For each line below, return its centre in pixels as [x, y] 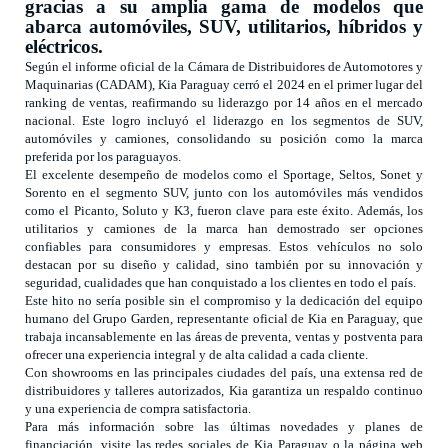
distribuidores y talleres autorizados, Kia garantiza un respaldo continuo [224, 391]
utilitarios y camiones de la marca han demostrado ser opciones [224, 229]
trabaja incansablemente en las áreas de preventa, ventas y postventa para [224, 337]
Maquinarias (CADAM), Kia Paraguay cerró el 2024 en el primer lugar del [224, 85]
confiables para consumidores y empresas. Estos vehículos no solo [224, 247]
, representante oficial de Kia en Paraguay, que [297, 319]
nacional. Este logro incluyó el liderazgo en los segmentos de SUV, [224, 121]
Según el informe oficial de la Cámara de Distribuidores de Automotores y [224, 67]
